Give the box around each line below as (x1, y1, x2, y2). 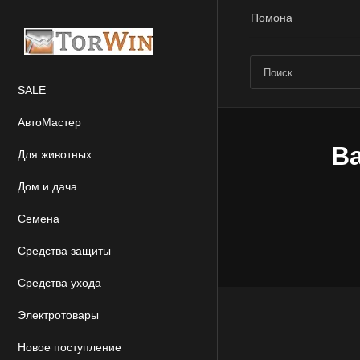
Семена (18, 212, 59, 225)
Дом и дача (18, 180, 77, 193)
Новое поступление (18, 341, 121, 354)
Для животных (18, 148, 92, 161)
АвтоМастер (18, 116, 81, 129)
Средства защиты (18, 244, 111, 257)
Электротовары (18, 309, 99, 321)
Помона (251, 10, 292, 24)
